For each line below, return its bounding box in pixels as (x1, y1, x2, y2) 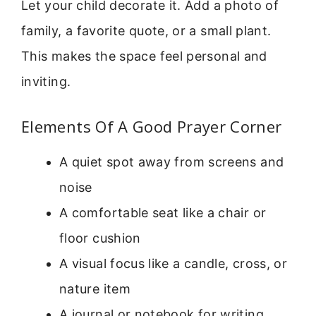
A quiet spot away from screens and (59, 154, 284, 170)
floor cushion (59, 231, 141, 246)
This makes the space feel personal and (21, 48, 267, 63)
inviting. (21, 73, 71, 89)
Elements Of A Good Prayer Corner (21, 116, 282, 138)
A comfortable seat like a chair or (59, 205, 267, 221)
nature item (59, 281, 130, 297)
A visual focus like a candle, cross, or (59, 256, 288, 272)
